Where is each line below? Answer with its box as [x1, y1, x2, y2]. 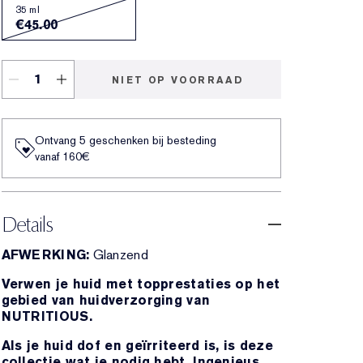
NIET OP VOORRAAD [111, 74, 244, 87]
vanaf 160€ [34, 149, 90, 164]
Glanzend [92, 246, 148, 263]
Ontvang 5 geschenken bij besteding [34, 133, 216, 147]
